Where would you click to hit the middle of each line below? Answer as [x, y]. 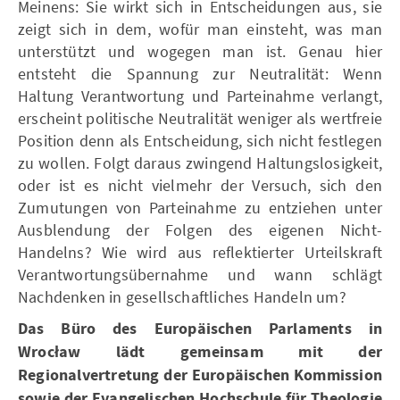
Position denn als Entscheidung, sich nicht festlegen [200, 141]
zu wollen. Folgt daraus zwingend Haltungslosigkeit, [200, 163]
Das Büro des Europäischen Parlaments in [200, 329]
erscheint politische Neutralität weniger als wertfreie [200, 118]
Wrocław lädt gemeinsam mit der [200, 352]
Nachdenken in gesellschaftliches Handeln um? [182, 297]
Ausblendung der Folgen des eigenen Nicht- [200, 230]
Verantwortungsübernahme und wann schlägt [200, 275]
